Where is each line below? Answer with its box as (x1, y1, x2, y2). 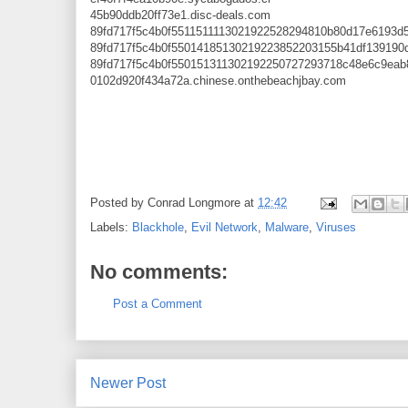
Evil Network (191, 220, 258, 235)
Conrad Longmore (148, 196, 240, 210)
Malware (265, 220, 309, 235)
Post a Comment (113, 297, 202, 311)
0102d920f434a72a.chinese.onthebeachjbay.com (90, 74, 346, 88)
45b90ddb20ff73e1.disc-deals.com (90, 8, 270, 23)
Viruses (316, 220, 356, 235)
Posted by (90, 196, 148, 210)
